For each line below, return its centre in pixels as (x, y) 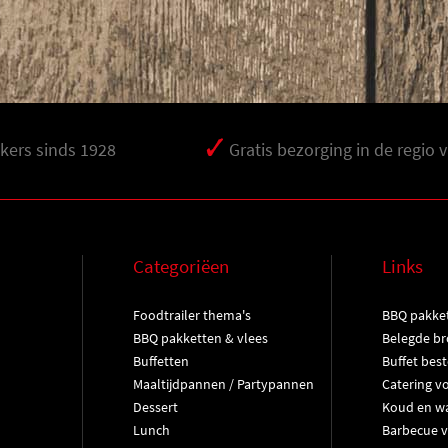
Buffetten (160, 361)
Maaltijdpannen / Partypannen (223, 384)
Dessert (155, 407)
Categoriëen (180, 266)
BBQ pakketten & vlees (200, 338)
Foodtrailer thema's (191, 315)
